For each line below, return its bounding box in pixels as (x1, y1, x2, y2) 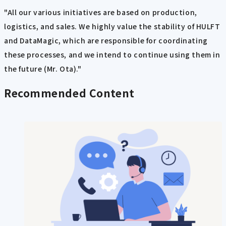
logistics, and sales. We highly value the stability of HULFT (4, 21, 220, 32)
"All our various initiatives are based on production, (4, 7, 197, 18)
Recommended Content (4, 85, 135, 100)
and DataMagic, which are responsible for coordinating (4, 35, 208, 46)
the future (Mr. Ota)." (4, 64, 82, 74)
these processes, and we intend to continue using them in (4, 49, 220, 60)
